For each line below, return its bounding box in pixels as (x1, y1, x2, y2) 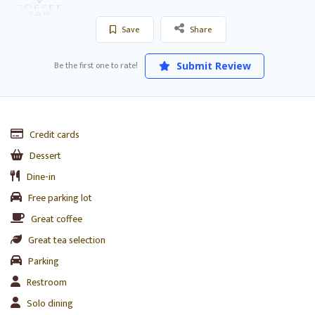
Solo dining (27, 295, 73, 311)
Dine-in (27, 168, 56, 185)
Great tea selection (28, 231, 105, 248)
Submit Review (173, 58, 251, 72)
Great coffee (31, 210, 82, 227)
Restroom (27, 274, 67, 290)
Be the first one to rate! (54, 58, 138, 72)
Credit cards (30, 126, 79, 143)
